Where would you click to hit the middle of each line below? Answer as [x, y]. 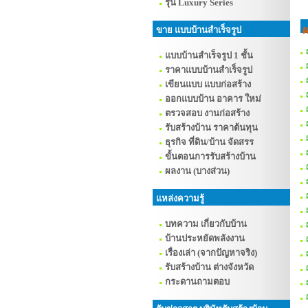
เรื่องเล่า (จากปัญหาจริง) [211, 253]
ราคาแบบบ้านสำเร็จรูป [209, 70]
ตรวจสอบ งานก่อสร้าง [207, 113]
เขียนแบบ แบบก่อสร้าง [208, 84]
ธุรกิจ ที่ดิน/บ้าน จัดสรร [209, 142]
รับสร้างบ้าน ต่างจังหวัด [209, 267]
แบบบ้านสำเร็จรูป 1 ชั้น [209, 55]
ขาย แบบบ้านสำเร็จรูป [199, 30]
